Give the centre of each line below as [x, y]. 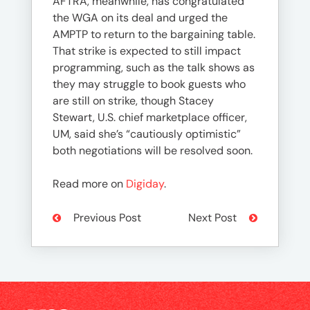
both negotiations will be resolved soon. [153, 151]
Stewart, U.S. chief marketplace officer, [150, 117]
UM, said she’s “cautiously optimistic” [147, 134]
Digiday [145, 184]
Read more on [89, 184]
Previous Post [106, 217]
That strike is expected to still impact [147, 51]
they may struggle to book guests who [149, 84]
